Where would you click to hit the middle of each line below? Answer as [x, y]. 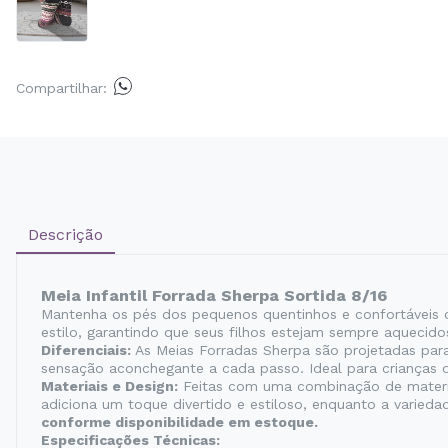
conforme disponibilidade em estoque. [179, 422]
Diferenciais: [86, 350]
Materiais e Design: [109, 386]
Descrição [65, 234]
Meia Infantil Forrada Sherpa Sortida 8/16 [214, 295]
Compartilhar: [61, 87]
